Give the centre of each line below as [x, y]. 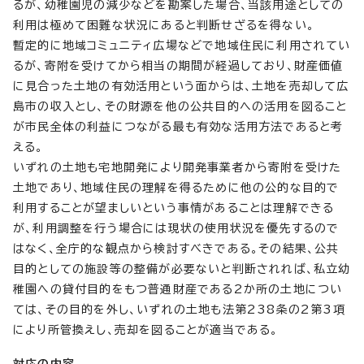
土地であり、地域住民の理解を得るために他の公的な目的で [176, 187]
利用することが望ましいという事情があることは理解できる [174, 208]
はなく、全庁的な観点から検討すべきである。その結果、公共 [176, 248]
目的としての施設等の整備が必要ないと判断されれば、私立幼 [182, 269]
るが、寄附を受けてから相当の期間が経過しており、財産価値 [178, 65]
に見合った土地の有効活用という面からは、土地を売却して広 [181, 86]
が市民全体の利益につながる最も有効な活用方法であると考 [178, 126]
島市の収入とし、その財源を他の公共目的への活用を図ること [180, 106]
